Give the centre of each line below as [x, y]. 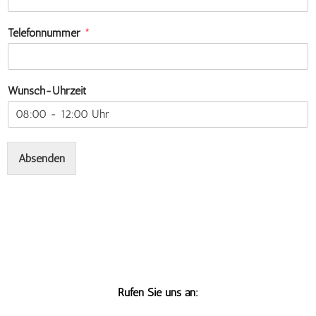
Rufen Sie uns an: [158, 293]
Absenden [42, 159]
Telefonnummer [46, 33]
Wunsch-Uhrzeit [47, 91]
